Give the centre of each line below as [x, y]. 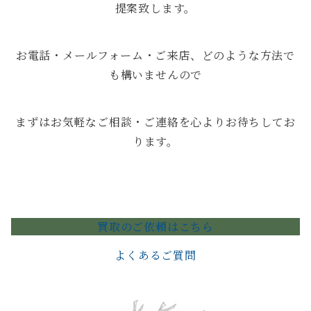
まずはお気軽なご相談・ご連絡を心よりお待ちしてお [155, 121]
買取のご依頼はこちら [155, 226]
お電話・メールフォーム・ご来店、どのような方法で [155, 55]
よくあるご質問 [155, 255]
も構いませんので [155, 74]
